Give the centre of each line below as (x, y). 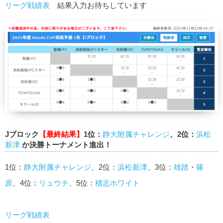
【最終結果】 (61, 134)
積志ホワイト (117, 183)
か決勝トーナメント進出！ (66, 144)
